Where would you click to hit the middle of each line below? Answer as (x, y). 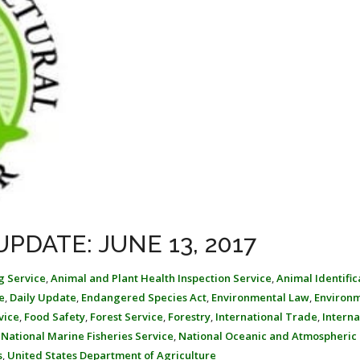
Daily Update (43, 297)
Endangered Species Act (144, 297)
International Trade (266, 317)
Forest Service (127, 317)
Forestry (189, 317)
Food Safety (55, 317)
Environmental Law (260, 297)
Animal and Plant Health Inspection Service (161, 278)
